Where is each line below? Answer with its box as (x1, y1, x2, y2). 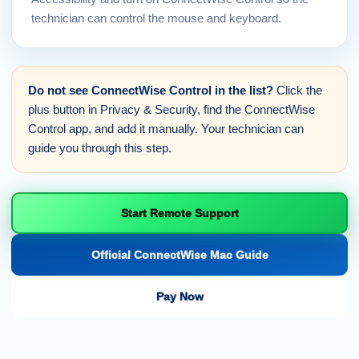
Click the (273, 83, 322, 97)
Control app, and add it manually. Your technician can (28, 122, 304, 135)
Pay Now (155, 290, 204, 303)
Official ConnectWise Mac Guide (91, 248, 268, 261)
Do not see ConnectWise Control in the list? (28, 83, 273, 97)
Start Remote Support (120, 207, 239, 220)
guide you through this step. (28, 141, 171, 155)
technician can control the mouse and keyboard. (31, 11, 281, 25)
